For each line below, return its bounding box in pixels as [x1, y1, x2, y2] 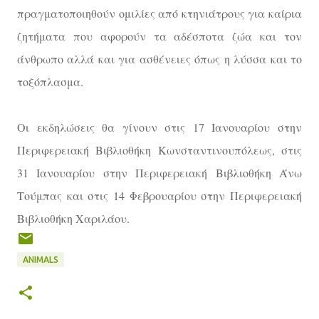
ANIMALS [23, 255, 58, 265]
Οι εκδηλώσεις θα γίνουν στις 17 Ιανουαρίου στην [17, 120, 302, 135]
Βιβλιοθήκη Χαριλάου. [17, 211, 130, 226]
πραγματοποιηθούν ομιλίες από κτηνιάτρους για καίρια [17, 6, 302, 21]
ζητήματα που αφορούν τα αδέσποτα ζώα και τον [17, 28, 302, 44]
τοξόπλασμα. [17, 74, 83, 90]
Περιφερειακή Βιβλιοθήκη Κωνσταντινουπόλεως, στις [17, 142, 302, 158]
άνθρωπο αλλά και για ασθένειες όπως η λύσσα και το [17, 51, 302, 67]
